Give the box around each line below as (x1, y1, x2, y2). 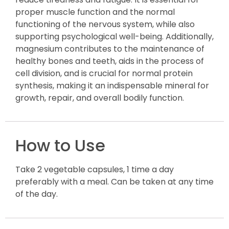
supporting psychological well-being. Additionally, (15, 31, 214, 43)
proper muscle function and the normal (15, 6, 175, 18)
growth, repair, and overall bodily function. (15, 92, 184, 104)
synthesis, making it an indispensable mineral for (15, 80, 209, 92)
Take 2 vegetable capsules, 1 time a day (15, 164, 174, 176)
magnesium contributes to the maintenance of (15, 43, 204, 55)
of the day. (15, 188, 58, 200)
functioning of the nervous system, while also (15, 18, 195, 31)
